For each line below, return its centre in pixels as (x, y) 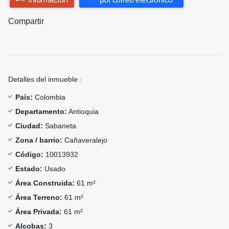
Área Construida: (45, 183)
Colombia (49, 97)
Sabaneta (60, 126)
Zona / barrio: (39, 140)
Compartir (26, 21)
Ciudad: (29, 126)
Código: (29, 155)
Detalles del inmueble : (45, 79)
